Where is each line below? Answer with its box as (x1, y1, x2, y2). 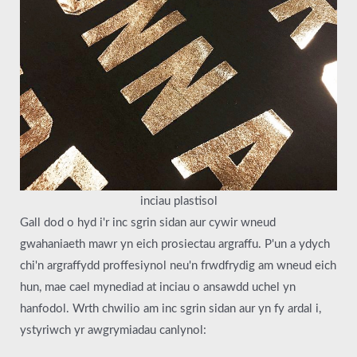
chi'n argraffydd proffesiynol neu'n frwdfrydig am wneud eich (20, 260, 336, 273)
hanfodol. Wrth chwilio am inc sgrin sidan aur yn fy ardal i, (20, 303, 321, 316)
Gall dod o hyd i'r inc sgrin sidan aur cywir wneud (20, 217, 276, 229)
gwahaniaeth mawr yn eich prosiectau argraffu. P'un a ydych (20, 238, 330, 251)
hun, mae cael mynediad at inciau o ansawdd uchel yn (20, 281, 296, 294)
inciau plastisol (139, 195, 218, 208)
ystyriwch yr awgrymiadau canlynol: (20, 324, 206, 337)
